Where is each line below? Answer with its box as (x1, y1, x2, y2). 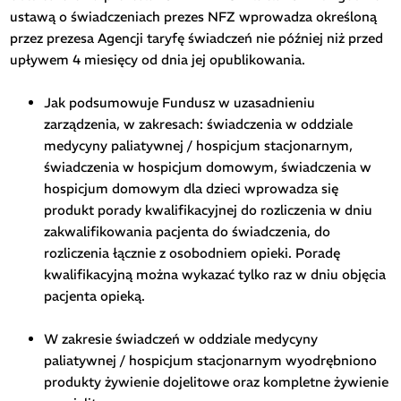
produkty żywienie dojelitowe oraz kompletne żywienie (43, 372, 388, 390)
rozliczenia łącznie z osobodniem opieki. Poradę (43, 243, 340, 261)
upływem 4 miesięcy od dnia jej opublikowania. (10, 50, 306, 68)
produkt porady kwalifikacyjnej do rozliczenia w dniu (43, 200, 372, 218)
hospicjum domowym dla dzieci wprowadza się (43, 179, 338, 197)
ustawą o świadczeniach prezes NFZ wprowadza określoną (10, 7, 378, 25)
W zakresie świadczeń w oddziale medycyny (43, 329, 318, 347)
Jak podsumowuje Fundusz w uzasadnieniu (43, 93, 315, 111)
